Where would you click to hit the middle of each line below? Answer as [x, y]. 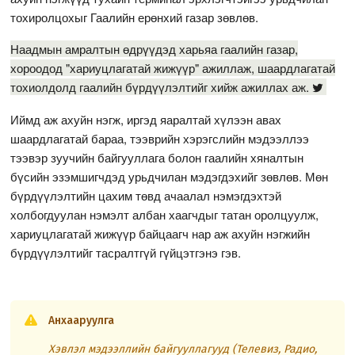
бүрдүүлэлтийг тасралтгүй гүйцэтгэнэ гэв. [128, 252]
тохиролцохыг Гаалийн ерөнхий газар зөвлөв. [135, 17]
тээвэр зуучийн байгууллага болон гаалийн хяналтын [157, 157]
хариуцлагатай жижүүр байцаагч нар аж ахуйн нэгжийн [160, 233]
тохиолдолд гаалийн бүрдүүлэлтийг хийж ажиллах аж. [160, 86]
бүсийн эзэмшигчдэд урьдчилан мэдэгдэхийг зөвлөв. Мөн [170, 176]
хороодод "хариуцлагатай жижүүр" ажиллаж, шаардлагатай [173, 67]
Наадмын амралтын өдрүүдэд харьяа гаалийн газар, [155, 48]
